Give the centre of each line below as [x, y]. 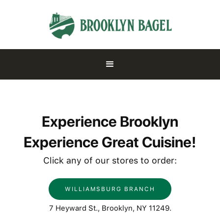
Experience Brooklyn [110, 121]
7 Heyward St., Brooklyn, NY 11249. [110, 208]
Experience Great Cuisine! [110, 142]
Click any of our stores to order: [110, 160]
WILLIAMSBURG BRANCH [110, 189]
